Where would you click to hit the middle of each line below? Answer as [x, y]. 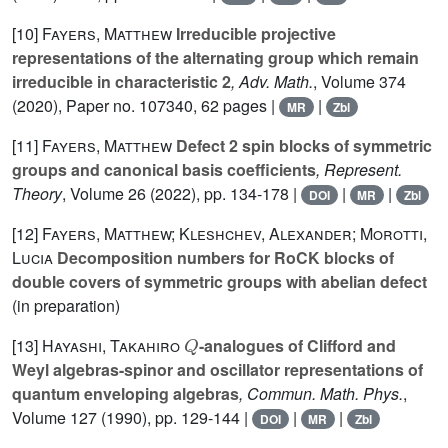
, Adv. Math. [272, 82]
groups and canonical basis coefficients [164, 170]
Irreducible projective [254, 34]
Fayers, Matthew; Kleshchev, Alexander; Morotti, [234, 234]
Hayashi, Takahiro [111, 346]
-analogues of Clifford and [297, 346]
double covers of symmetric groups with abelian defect [219, 282]
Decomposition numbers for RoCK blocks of [223, 258]
